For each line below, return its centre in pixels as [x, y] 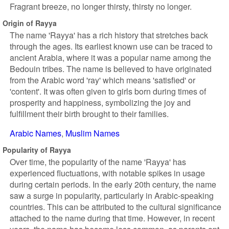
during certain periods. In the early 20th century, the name [113, 184]
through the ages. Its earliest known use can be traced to [111, 46]
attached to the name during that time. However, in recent [112, 218]
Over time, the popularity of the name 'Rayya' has [98, 162]
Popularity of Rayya [37, 150]
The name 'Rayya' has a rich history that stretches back [109, 35]
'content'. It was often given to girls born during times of [108, 91]
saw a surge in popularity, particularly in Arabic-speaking [112, 196]
